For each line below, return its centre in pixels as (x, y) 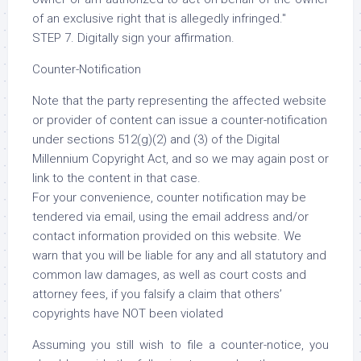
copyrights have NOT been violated (128, 313)
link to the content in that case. (116, 178)
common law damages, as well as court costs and (169, 275)
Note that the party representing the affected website (179, 101)
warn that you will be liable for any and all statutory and (179, 255)
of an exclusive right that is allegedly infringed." (159, 19)
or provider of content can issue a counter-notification (180, 120)
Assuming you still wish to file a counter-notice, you (180, 345)
